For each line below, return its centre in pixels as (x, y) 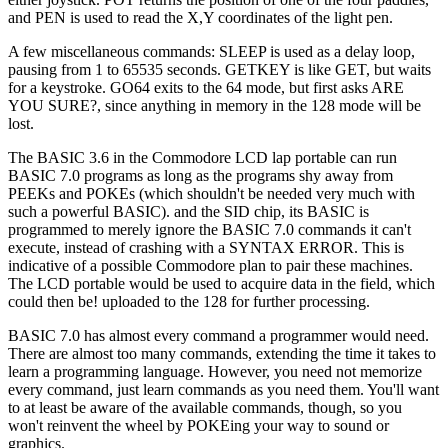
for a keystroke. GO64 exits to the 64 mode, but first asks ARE (206, 87)
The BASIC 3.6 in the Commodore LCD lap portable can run (202, 157)
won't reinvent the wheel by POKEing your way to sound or (198, 425)
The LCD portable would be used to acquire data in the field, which (221, 283)
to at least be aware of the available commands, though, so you (205, 407)
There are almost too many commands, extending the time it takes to (222, 353)
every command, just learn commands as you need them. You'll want (223, 389)
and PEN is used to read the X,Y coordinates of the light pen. (200, 17)
